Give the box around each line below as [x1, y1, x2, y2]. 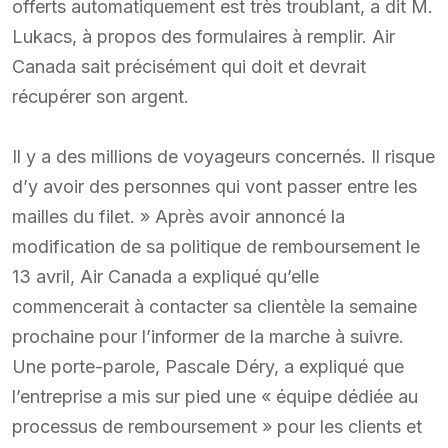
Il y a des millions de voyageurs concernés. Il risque [12, 145, 435, 167]
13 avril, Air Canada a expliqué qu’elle [12, 265, 319, 287]
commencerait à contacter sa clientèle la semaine [12, 295, 417, 317]
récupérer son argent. [12, 85, 189, 107]
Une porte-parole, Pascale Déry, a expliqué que [12, 355, 404, 377]
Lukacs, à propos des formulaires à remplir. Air [12, 25, 395, 47]
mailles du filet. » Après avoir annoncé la [12, 205, 345, 227]
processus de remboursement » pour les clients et [12, 415, 422, 437]
